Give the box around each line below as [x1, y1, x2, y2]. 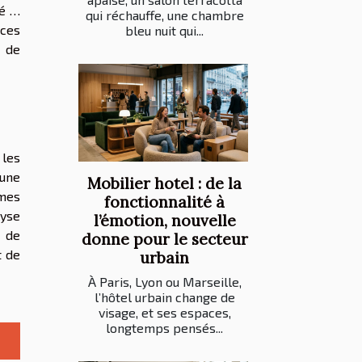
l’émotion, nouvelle [93, 210, 236, 230]
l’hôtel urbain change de [94, 288, 235, 305]
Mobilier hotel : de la [87, 173, 242, 193]
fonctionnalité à [104, 192, 225, 212]
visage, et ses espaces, [98, 304, 231, 320]
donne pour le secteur [81, 229, 248, 249]
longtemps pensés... [106, 319, 223, 335]
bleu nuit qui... [125, 23, 204, 39]
